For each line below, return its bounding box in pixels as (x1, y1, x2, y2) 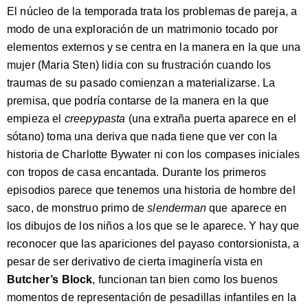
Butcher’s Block (7, 274, 93, 285)
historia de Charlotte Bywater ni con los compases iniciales (7, 148, 300, 160)
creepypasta (64, 113, 126, 124)
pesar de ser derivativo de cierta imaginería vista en (7, 256, 263, 267)
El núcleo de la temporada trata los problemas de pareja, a (7, 5, 298, 17)
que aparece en (206, 202, 287, 214)
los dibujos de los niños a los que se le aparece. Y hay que (7, 220, 300, 232)
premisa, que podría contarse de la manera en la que (7, 95, 269, 107)
